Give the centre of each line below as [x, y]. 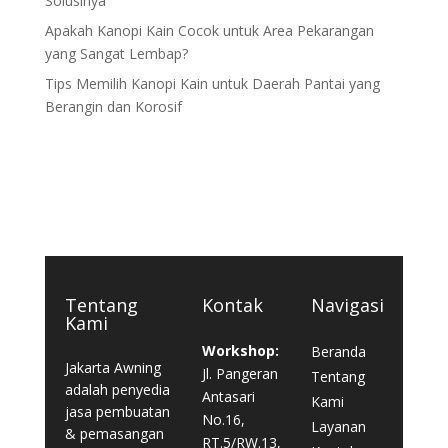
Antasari [228, 396]
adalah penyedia [117, 389]
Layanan [338, 426]
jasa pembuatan [117, 411]
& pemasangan [114, 433]
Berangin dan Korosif [113, 106]
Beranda [338, 351]
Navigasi [347, 304]
